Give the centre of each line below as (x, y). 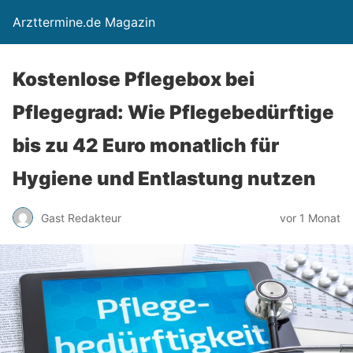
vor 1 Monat (310, 217)
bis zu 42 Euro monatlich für (146, 145)
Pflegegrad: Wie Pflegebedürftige (173, 112)
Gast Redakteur (81, 217)
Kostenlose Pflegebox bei (134, 79)
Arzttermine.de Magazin (84, 22)
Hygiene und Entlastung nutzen (164, 178)
